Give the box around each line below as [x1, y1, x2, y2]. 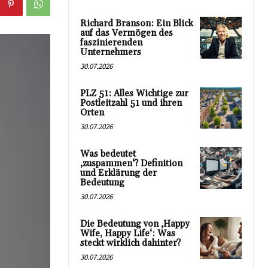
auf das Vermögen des [80, 27, 173, 39]
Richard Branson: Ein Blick [80, 17, 193, 29]
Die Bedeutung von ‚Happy [80, 218, 190, 230]
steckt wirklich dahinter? [80, 237, 181, 249]
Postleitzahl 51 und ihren [80, 97, 182, 109]
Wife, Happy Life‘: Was [80, 227, 175, 239]
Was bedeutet [80, 148, 136, 160]
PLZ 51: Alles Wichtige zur [80, 87, 188, 99]
